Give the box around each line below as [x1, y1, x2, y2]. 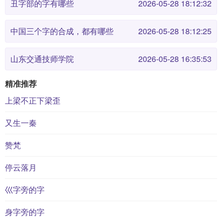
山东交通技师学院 [10, 53, 74, 64]
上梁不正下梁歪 [5, 95, 60, 106]
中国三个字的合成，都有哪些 [10, 25, 113, 37]
